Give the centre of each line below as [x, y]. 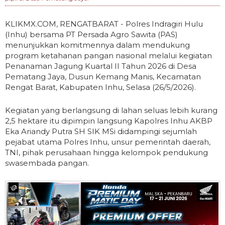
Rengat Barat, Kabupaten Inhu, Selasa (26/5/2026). [100, 87]
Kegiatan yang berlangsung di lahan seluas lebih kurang [111, 110]
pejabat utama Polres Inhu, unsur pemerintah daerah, [108, 142]
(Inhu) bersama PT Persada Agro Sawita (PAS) [91, 35]
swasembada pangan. [47, 163]
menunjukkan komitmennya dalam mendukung [97, 45]
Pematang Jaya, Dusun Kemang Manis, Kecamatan [103, 77]
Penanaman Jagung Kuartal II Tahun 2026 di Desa [101, 66]
